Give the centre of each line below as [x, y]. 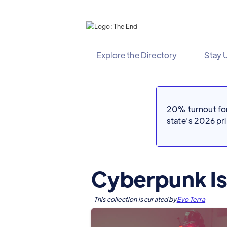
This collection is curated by [135, 199]
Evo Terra [191, 199]
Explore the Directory [137, 55]
